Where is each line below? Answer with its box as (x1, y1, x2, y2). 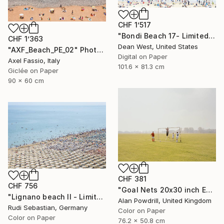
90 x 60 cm (8, 76, 44, 85)
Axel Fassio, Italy (8, 56, 60, 65)
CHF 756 (8, 181, 38, 190)
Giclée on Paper (8, 66, 58, 75)
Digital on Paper (118, 52, 167, 61)
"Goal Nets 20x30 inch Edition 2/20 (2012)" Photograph (205, 185, 212, 194)
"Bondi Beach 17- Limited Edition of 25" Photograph (208, 31, 215, 40)
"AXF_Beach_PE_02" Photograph (96, 45, 103, 54)
